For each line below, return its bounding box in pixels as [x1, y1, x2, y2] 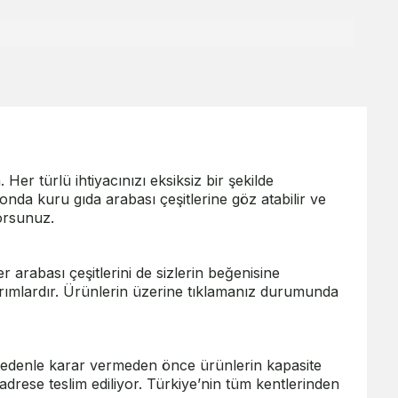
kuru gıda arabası [37, 190, 155, 209]
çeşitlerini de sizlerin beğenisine [65, 264, 280, 283]
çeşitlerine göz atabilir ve [155, 190, 326, 209]
